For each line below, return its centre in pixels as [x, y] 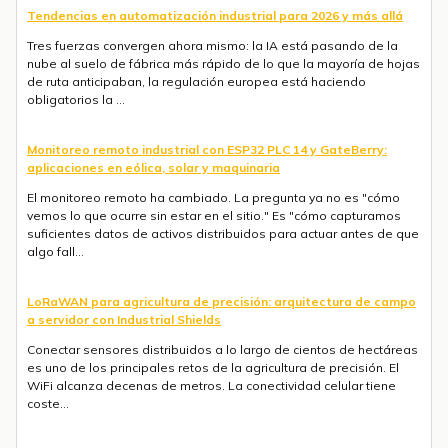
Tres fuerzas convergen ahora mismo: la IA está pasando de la [212, 45]
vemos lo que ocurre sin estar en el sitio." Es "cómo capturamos [214, 215]
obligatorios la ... [76, 99]
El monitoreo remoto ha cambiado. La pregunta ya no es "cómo [213, 197]
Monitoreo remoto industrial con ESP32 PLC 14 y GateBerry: [207, 149]
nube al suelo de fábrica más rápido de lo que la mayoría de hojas [223, 63]
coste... [48, 403]
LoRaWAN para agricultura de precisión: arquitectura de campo [221, 301]
